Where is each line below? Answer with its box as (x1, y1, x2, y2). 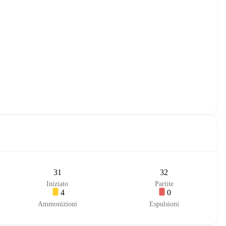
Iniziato (46, 180, 69, 188)
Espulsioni (149, 200, 179, 208)
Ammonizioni (37, 200, 77, 208)
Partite (154, 180, 174, 188)
